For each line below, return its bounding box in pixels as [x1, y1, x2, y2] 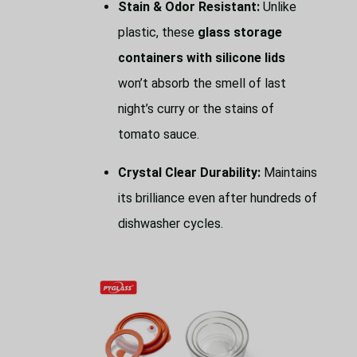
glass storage [198, 25, 282, 41]
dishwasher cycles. [118, 216, 223, 232]
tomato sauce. [118, 127, 199, 143]
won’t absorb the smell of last [118, 76, 286, 92]
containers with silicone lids [118, 50, 285, 66]
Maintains [261, 165, 317, 181]
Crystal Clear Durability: [118, 165, 261, 181]
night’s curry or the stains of [118, 101, 274, 117]
